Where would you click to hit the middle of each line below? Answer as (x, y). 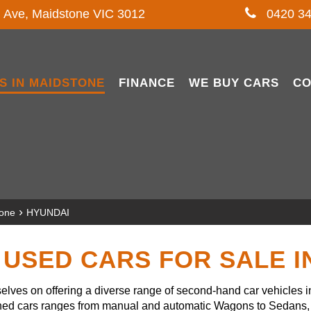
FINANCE (147, 83)
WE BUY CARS (234, 83)
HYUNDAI (48, 212)
